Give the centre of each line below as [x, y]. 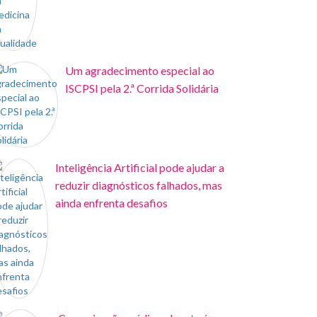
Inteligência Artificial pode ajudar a [140, 167]
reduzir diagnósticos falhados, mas [139, 185]
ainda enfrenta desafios [111, 203]
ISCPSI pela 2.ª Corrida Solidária [142, 88]
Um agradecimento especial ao [140, 70]
